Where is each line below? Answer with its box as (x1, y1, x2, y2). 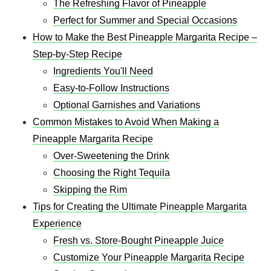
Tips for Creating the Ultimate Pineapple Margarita (33, 201, 247, 212)
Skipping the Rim (53, 184, 127, 195)
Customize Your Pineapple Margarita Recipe (53, 252, 244, 263)
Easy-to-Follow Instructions (53, 82, 169, 93)
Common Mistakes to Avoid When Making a (33, 116, 219, 127)
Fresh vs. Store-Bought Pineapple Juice (53, 235, 224, 246)
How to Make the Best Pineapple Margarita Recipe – (33, 31, 257, 42)
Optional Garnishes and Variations (53, 99, 200, 110)
